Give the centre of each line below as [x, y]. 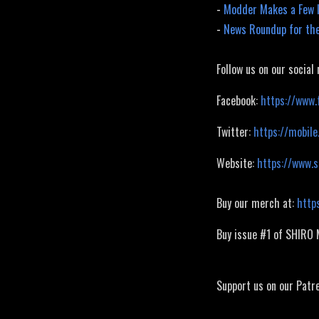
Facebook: [239, 101]
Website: [237, 163]
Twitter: [235, 132]
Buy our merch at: [257, 203]
